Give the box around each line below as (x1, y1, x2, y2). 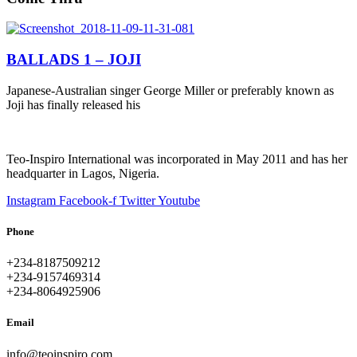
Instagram (6, 193, 56, 207)
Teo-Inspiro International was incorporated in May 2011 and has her (6, 151, 347, 166)
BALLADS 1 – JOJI (6, 51, 141, 69)
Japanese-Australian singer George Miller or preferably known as (6, 83, 334, 97)
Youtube (158, 193, 200, 207)
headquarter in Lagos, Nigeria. (6, 166, 159, 180)
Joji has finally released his (6, 97, 140, 112)
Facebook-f (59, 193, 116, 207)
